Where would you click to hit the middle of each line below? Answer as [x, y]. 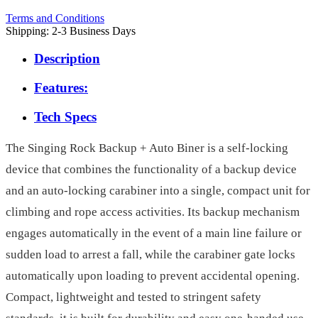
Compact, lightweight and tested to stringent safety [133, 297]
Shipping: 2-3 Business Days [71, 31]
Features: [61, 87]
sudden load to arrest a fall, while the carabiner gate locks [150, 255]
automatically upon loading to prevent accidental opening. [153, 276]
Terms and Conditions [55, 18]
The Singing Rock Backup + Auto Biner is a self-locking [147, 148]
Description [67, 59]
